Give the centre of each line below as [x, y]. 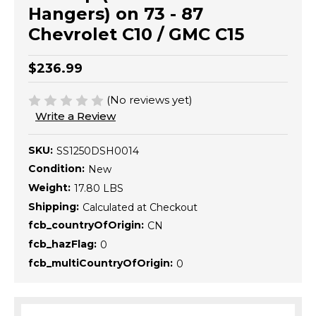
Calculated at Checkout [140, 207]
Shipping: [54, 206]
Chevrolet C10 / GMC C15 [136, 34]
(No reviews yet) [150, 99]
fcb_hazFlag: [62, 244]
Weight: [49, 188]
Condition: [56, 169]
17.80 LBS [99, 189]
